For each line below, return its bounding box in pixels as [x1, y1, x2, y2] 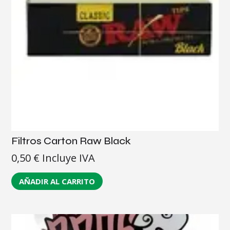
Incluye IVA [42, 151, 95, 165]
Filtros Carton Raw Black [11, 135, 131, 148]
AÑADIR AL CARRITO [19, 176, 95, 186]
